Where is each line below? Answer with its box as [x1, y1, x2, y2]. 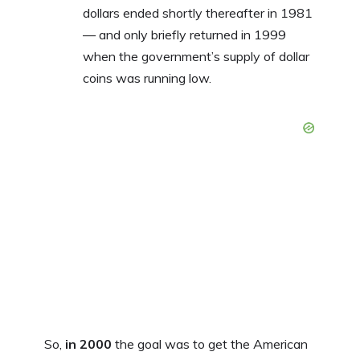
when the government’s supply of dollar [83, 47, 309, 64]
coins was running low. [83, 69, 211, 86]
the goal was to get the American [112, 335, 308, 352]
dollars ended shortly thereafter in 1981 [83, 4, 313, 21]
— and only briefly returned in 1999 [83, 26, 286, 43]
